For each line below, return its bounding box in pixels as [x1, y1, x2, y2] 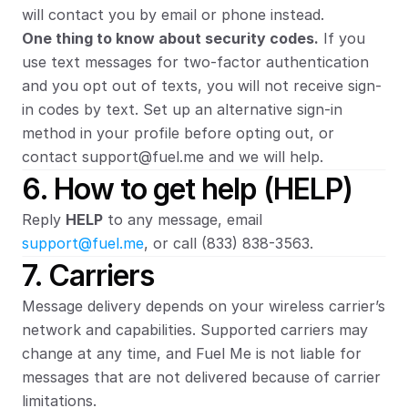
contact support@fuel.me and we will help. [22, 148, 323, 166]
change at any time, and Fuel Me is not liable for [22, 344, 362, 362]
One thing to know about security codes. [22, 29, 319, 47]
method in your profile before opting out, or [22, 124, 334, 142]
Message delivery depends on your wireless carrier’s [22, 297, 385, 315]
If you [319, 29, 365, 47]
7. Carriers [22, 258, 154, 293]
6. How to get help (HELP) [22, 171, 352, 207]
